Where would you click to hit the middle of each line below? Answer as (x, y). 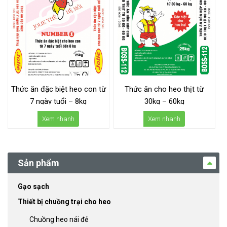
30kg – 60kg (164, 102)
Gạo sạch (33, 187)
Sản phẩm (39, 163)
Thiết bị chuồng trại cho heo (64, 202)
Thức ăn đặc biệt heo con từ (58, 89)
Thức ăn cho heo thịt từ (164, 89)
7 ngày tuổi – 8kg (59, 102)
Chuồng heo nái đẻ (59, 219)
